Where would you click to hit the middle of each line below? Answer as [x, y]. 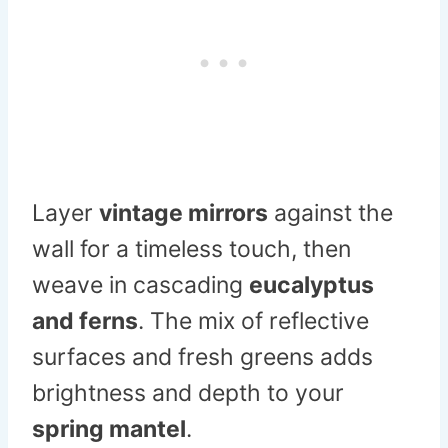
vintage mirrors [183, 213]
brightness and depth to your [188, 393]
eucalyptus [311, 285]
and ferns [85, 321]
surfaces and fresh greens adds [202, 357]
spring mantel [109, 429]
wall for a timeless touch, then [191, 249]
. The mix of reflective [253, 321]
